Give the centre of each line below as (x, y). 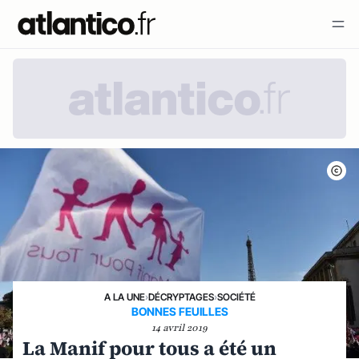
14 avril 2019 (179, 328)
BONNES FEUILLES (179, 311)
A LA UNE (124, 297)
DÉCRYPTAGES (181, 297)
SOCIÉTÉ (236, 297)
